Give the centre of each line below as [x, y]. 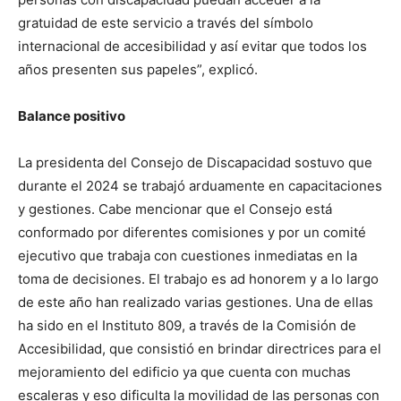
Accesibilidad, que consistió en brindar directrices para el [200, 349]
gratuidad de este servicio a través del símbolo [166, 23]
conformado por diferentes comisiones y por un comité [192, 232]
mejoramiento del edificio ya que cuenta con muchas [184, 372]
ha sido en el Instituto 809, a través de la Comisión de [187, 325]
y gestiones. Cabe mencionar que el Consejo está [175, 209]
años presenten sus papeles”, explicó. [138, 69]
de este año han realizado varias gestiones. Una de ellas [196, 302]
